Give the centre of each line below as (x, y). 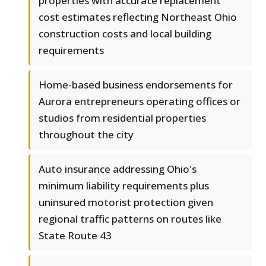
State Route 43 (75, 235)
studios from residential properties (122, 118)
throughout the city (86, 134)
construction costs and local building (125, 33)
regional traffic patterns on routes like (130, 218)
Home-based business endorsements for (136, 84)
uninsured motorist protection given (126, 202)
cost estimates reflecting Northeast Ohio (138, 17)
